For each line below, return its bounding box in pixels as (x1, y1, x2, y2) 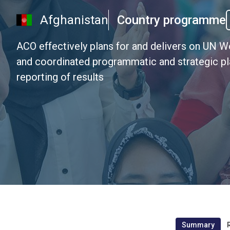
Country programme (117, 12, 226, 27)
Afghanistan (40, 12, 108, 27)
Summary (181, 221, 215, 229)
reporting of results (16, 70, 104, 83)
